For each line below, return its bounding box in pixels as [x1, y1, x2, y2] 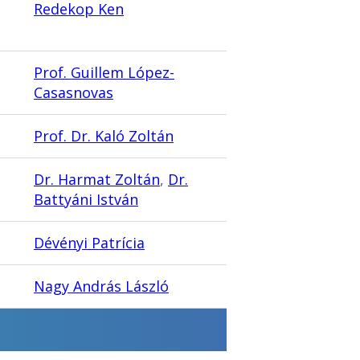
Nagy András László [34, 276, 169, 297]
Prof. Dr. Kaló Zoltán [34, 126, 174, 146]
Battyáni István [34, 190, 138, 210]
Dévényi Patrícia [34, 233, 145, 253]
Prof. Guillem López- [34, 63, 174, 83]
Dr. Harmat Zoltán [34, 170, 160, 190]
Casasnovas [34, 83, 113, 103]
